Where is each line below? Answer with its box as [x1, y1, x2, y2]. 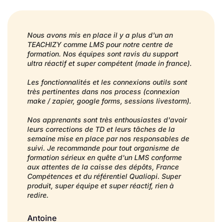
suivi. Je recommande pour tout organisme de [27, 144, 179, 153]
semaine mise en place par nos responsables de [27, 134, 189, 143]
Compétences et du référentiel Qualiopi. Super [27, 172, 181, 181]
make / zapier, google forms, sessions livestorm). [27, 97, 191, 106]
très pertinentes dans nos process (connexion [27, 87, 179, 96]
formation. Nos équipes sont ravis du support [27, 50, 178, 58]
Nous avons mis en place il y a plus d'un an [27, 31, 173, 40]
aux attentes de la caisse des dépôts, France [27, 163, 179, 171]
